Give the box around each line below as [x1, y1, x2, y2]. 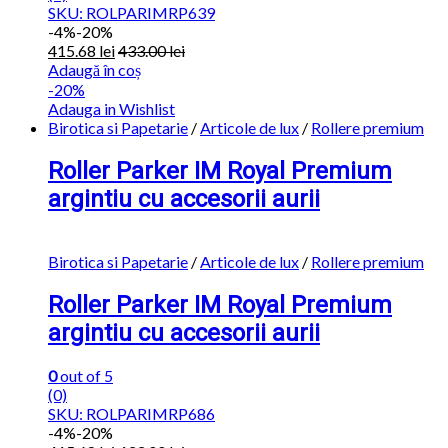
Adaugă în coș [48, 59, 141, 79]
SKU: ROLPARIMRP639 [48, 2, 215, 22]
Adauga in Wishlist [48, 98, 175, 118]
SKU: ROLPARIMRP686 [48, 404, 215, 424]
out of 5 [57, 366, 113, 386]
